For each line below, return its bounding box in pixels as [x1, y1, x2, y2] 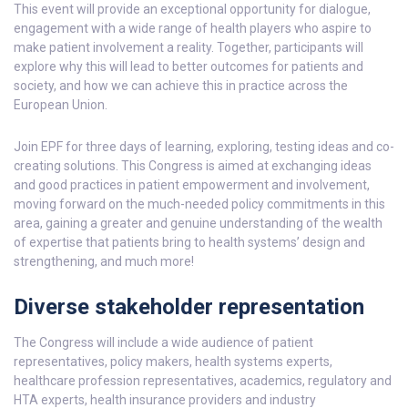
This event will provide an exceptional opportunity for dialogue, [14, 2, 371, 17]
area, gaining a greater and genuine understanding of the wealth [14, 216, 382, 231]
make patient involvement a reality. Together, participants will [14, 40, 363, 56]
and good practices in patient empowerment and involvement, [14, 178, 370, 193]
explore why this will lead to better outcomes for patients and [14, 59, 363, 75]
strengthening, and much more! [14, 254, 194, 270]
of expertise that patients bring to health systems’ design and [14, 235, 365, 250]
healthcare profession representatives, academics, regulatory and [14, 373, 392, 389]
